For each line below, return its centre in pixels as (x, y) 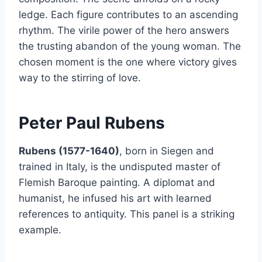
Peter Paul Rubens (92, 123)
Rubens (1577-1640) (69, 151)
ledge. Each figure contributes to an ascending (128, 15)
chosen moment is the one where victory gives (128, 62)
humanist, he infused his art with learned (115, 199)
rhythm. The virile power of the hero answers (124, 31)
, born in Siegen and (167, 151)
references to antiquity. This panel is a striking (127, 214)
